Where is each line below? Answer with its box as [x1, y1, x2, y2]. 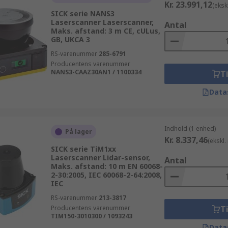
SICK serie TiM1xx [50, 144, 116, 154]
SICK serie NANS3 [50, 9, 115, 18]
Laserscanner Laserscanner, [50, 17, 154, 27]
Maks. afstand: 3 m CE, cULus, [50, 26, 160, 36]
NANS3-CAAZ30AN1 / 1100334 [50, 68, 141, 76]
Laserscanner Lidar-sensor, [50, 153, 150, 162]
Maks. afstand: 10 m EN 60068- [50, 161, 163, 171]
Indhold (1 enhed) [164, 124, 216, 133]
